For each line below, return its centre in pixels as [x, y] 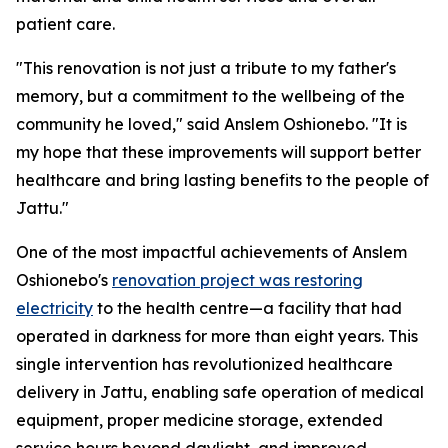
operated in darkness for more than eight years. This [217, 336]
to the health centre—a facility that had [247, 308]
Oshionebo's [64, 280]
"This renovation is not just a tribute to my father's [206, 68]
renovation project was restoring [237, 280]
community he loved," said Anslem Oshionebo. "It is [211, 124]
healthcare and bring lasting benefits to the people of [222, 180]
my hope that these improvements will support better [218, 152]
